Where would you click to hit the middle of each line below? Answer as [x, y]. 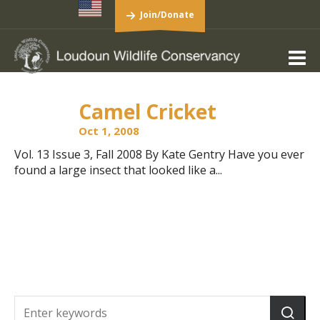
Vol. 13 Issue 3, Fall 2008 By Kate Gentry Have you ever [159, 154]
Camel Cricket [147, 111]
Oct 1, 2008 [109, 131]
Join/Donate [167, 15]
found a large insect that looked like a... [118, 170]
